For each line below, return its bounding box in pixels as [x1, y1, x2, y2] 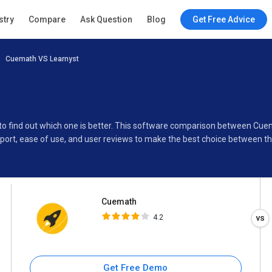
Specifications [6, 70, 58, 80]
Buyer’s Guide [79, 70, 128, 80]
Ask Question [80, 15, 132, 24]
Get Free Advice [192, 15, 255, 24]
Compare [28, 15, 66, 24]
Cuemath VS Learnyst [5, 55, 79, 63]
